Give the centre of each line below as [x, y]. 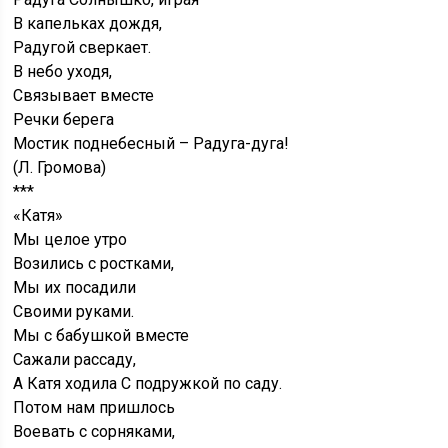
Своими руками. [74, 312]
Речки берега [64, 120]
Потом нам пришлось [94, 408]
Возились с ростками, [94, 264]
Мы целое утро [70, 240]
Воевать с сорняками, [94, 432]
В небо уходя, [63, 72]
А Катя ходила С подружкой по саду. [148, 384]
